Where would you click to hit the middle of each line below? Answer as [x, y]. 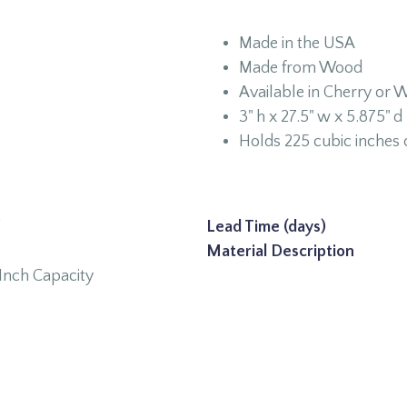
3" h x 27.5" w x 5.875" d [320, 117]
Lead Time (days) [266, 227]
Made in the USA [297, 44]
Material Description [280, 252]
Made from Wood [300, 68]
